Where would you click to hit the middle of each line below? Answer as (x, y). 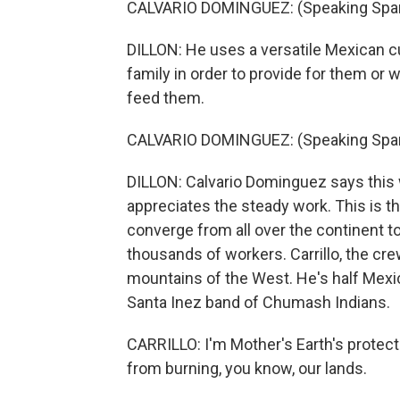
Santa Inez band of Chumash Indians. (258, 302)
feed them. (166, 98)
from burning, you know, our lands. (247, 368)
